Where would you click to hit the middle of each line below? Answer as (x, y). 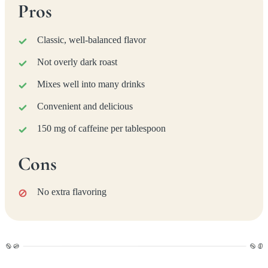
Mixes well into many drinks (91, 84)
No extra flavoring (72, 191)
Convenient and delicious (85, 106)
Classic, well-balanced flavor (92, 39)
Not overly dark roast (77, 62)
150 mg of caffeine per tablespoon (102, 128)
